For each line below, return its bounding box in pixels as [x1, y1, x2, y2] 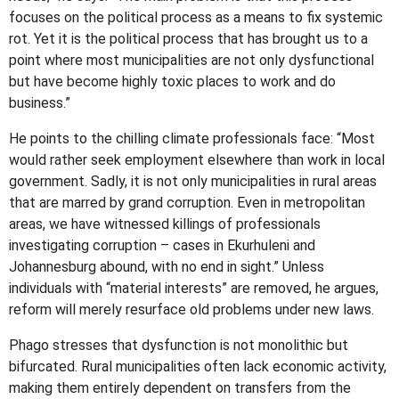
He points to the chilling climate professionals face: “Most [9, 130, 376, 148]
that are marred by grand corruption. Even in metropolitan [9, 194, 366, 212]
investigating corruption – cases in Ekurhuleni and [9, 237, 316, 255]
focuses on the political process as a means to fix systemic [9, 9, 384, 27]
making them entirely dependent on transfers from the [9, 379, 352, 397]
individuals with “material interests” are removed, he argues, [9, 280, 379, 297]
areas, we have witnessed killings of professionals [9, 216, 322, 233]
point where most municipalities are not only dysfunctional [9, 52, 375, 69]
